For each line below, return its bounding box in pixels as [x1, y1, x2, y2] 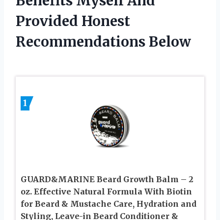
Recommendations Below [16, 32, 191, 51]
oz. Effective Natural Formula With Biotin [21, 186, 192, 196]
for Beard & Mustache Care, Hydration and [21, 198, 196, 209]
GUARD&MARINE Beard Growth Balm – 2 [21, 174, 193, 184]
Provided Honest [16, 12, 130, 30]
